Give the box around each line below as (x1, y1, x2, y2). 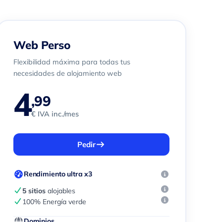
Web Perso (13, 38, 71, 52)
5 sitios (22, 186, 46, 195)
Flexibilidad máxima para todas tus (13, 57, 130, 66)
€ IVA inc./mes (31, 110, 79, 118)
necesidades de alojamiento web (13, 69, 122, 78)
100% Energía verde (22, 197, 87, 206)
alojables (46, 186, 76, 195)
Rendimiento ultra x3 (23, 169, 93, 178)
